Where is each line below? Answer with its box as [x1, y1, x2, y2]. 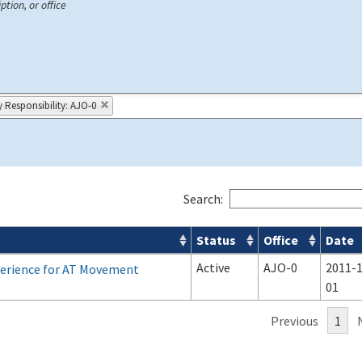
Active [196, 259, 230, 276]
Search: [183, 191, 223, 207]
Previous [271, 313, 318, 329]
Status [196, 232, 236, 248]
